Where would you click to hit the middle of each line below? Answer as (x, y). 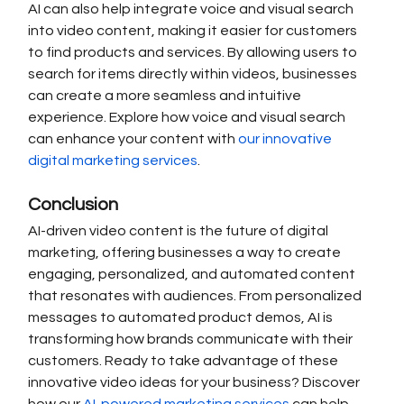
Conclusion (73, 205)
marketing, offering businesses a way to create (186, 253)
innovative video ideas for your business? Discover (196, 383)
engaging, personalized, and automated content (193, 275)
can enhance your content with (133, 139)
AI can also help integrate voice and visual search (193, 9)
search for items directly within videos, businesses (194, 74)
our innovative (287, 139)
